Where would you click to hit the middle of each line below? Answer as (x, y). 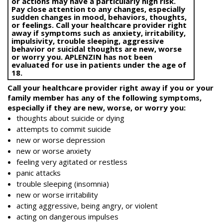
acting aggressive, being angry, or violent (87, 206)
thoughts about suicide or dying (70, 118)
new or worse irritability (57, 195)
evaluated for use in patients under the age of (99, 65)
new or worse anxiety (54, 151)
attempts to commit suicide (64, 129)
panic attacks (39, 173)
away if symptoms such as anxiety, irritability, (99, 33)
